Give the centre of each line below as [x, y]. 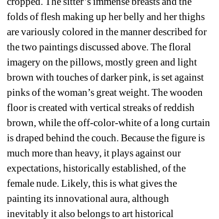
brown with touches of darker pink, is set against [106, 77]
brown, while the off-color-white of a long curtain [109, 122]
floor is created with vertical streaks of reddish [101, 107]
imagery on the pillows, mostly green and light [102, 62]
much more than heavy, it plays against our [94, 153]
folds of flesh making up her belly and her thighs [106, 16]
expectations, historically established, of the [97, 168]
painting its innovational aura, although [88, 198]
